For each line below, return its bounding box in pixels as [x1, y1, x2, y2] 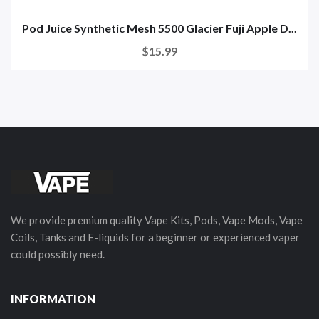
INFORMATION [11, 291, 95, 305]
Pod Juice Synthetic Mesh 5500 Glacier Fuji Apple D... [22, 21, 297, 35]
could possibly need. [11, 247, 105, 261]
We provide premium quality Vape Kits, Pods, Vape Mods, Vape [11, 213, 303, 226]
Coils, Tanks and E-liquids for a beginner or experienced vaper [11, 230, 300, 244]
